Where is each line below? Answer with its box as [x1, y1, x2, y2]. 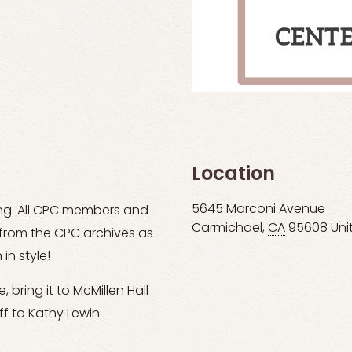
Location [191, 165, 275, 185]
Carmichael [191, 222, 262, 235]
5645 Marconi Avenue [191, 203, 325, 216]
